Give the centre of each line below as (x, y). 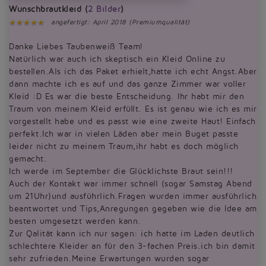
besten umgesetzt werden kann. (75, 221)
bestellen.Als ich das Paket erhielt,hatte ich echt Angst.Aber (133, 72)
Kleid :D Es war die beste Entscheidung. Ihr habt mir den (126, 96)
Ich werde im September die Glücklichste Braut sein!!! (121, 171)
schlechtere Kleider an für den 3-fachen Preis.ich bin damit (132, 246)
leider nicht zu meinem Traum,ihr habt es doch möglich (124, 146)
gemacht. (28, 159)
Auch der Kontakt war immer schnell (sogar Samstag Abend (131, 184)
